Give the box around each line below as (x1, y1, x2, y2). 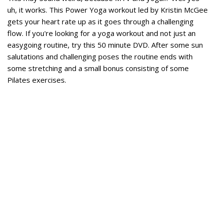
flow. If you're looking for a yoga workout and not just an (7, 28, 196, 38)
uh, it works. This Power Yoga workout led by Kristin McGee (7, 5, 208, 15)
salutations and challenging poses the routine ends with (7, 52, 193, 61)
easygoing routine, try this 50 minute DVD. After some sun (7, 40, 203, 50)
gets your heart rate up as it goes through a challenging (7, 17, 194, 26)
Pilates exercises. (7, 75, 66, 85)
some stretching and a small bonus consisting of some (7, 63, 189, 73)
